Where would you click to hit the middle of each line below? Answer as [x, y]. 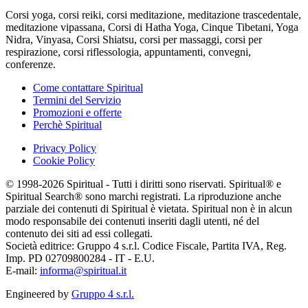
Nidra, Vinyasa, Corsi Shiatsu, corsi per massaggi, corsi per [134, 40]
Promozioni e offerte [77, 113]
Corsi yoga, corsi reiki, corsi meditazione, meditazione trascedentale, [153, 15]
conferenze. [31, 65]
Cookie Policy [64, 161]
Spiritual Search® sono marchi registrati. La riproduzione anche [143, 197]
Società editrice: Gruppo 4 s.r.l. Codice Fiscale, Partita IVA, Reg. [146, 246]
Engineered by [38, 294]
